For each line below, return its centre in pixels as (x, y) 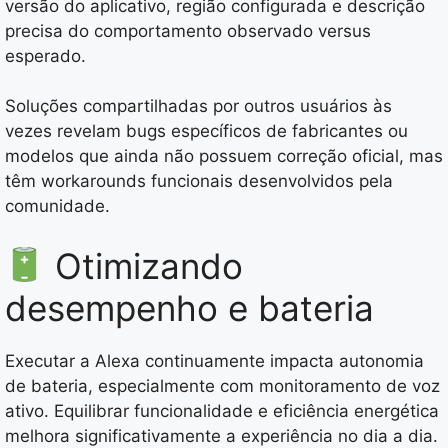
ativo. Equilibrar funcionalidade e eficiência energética (222, 410)
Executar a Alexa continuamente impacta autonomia (214, 360)
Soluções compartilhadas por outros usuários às (198, 106)
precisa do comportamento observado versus (188, 30)
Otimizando (143, 265)
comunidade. (57, 206)
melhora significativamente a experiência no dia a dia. (221, 435)
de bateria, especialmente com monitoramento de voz (222, 385)
